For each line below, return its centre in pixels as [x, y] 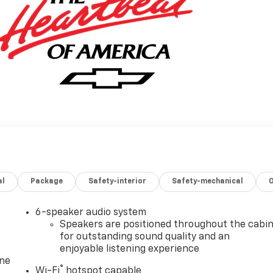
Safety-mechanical [208, 181]
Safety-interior [118, 181]
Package [47, 181]
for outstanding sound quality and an [145, 237]
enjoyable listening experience [130, 249]
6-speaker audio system [91, 212]
